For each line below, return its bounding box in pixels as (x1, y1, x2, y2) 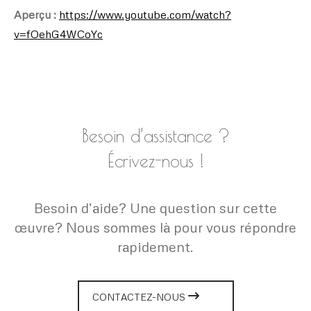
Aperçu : (14, 7, 59, 22)
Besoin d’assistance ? (81, 125, 230, 146)
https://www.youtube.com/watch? (59, 7, 231, 22)
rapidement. (117, 237, 194, 255)
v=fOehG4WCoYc (14, 26, 103, 41)
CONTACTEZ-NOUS (92, 290, 188, 303)
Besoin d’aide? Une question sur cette (34, 199, 277, 216)
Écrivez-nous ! (107, 150, 204, 171)
